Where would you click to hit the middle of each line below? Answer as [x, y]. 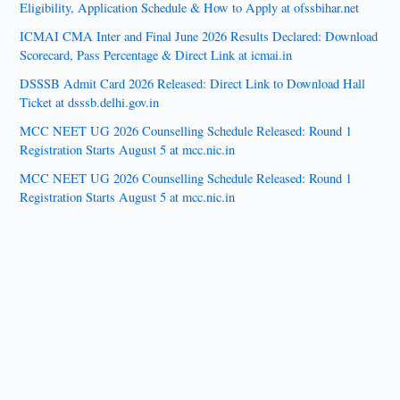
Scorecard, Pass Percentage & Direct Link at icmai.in [156, 54]
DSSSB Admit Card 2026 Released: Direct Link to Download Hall [193, 83]
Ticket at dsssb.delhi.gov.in [90, 102]
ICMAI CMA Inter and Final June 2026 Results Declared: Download [199, 36]
